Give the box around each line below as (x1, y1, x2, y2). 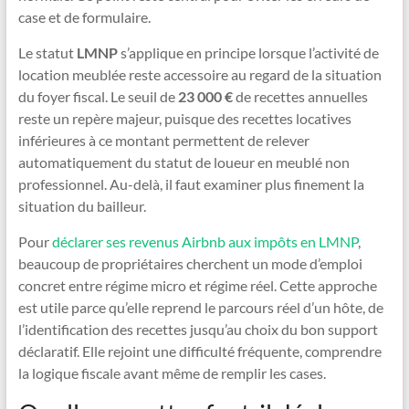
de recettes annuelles (232, 88, 368, 106)
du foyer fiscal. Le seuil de (17, 88, 178, 106)
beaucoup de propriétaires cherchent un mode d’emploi (17, 255, 362, 273)
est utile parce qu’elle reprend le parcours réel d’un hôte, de (17, 299, 383, 317)
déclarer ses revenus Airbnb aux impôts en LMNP (51, 233, 358, 251)
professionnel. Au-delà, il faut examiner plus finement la (17, 175, 364, 194)
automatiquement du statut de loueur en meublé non (17, 153, 350, 172)
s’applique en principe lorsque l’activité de (117, 44, 379, 62)
